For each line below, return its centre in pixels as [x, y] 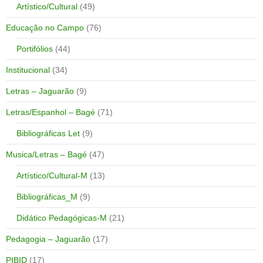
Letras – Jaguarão [40, 91]
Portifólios [35, 48]
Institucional [28, 70]
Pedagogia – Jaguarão [48, 239]
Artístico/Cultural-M [52, 175]
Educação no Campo [45, 27]
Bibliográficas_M [47, 196]
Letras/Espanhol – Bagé [50, 112]
